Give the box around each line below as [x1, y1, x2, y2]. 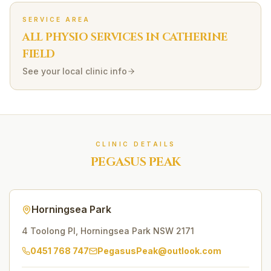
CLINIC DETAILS [95, 140, 176, 148]
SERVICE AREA [22, 16, 90, 23]
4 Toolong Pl [22, 226, 76, 236]
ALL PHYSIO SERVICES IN [22, 30, 162, 45]
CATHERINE [162, 30, 228, 45]
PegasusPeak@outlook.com [97, 246, 221, 256]
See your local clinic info [22, 66, 127, 76]
